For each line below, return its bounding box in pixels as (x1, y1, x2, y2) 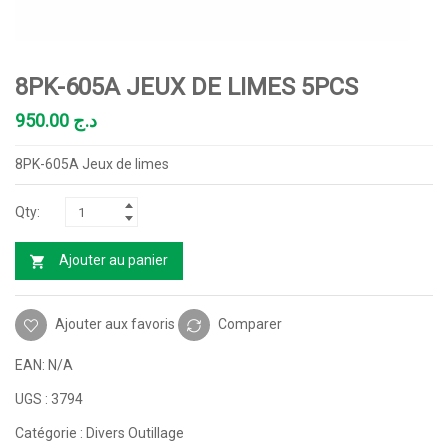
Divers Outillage (86, 424, 184, 441)
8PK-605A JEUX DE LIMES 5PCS (15, 73, 358, 102)
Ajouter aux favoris (55, 315, 175, 332)
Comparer (218, 315, 282, 332)
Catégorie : (15, 424, 86, 441)
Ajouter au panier (59, 252, 168, 269)
